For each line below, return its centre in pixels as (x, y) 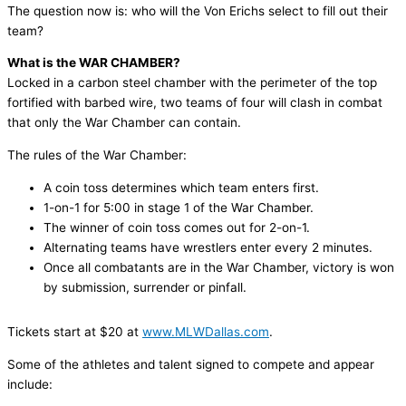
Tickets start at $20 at (75, 332)
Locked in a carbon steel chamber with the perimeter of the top (192, 83)
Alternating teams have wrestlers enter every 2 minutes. (208, 247)
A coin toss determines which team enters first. (181, 187)
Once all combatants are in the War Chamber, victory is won (219, 267)
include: (30, 384)
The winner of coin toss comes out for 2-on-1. (177, 227)
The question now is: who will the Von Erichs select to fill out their (198, 10)
